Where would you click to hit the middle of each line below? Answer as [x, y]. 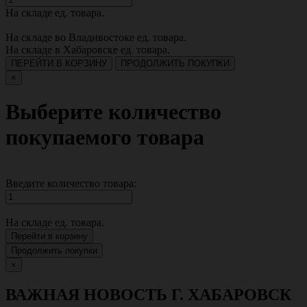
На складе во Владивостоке [71, 37]
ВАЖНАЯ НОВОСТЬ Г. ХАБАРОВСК [148, 294]
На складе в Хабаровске [63, 49]
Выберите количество [113, 112]
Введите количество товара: [71, 183]
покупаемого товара [105, 137]
